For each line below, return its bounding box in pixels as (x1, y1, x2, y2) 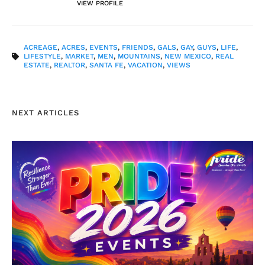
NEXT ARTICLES (12, 108, 79, 118)
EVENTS (89, 43, 118, 52)
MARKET (65, 52, 93, 61)
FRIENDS (122, 43, 153, 52)
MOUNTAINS (118, 52, 160, 61)
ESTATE (24, 61, 50, 70)
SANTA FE (89, 61, 124, 70)
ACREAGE (24, 43, 57, 52)
